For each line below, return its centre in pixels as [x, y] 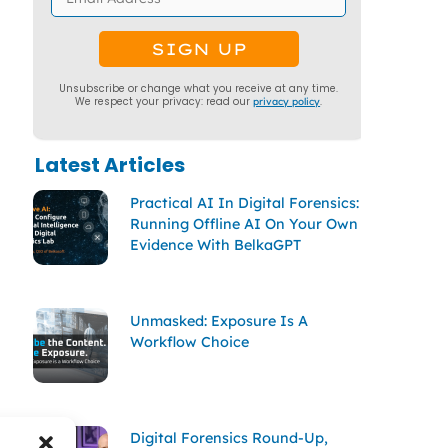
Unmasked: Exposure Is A [218, 320]
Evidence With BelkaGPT [215, 244]
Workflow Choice [189, 341]
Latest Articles [109, 164]
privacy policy [287, 100]
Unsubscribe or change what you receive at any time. [199, 88]
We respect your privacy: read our [164, 101]
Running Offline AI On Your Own [243, 223]
